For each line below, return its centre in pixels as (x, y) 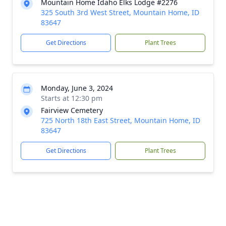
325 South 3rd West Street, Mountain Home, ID (120, 12)
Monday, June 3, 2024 (77, 88)
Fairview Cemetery (72, 110)
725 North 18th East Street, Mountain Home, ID (121, 120)
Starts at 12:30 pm (72, 98)
